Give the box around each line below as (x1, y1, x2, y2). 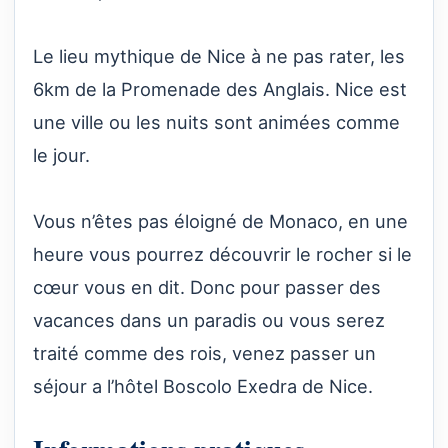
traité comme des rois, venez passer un (33, 341, 376, 364)
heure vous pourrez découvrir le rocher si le (33, 242, 412, 265)
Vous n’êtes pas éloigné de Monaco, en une (33, 209, 408, 232)
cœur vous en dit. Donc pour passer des (33, 275, 381, 298)
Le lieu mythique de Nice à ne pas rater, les (33, 44, 405, 67)
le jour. (33, 143, 90, 166)
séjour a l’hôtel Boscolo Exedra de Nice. (33, 374, 373, 397)
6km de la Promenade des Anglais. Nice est (33, 77, 407, 100)
